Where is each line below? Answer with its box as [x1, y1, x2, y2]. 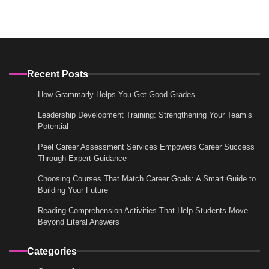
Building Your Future [38, 185, 108, 195]
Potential [38, 121, 68, 131]
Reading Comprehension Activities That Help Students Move [38, 205, 248, 215]
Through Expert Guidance [38, 153, 127, 163]
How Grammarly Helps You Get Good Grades [38, 89, 195, 99]
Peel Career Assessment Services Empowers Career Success [38, 142, 255, 151]
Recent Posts [27, 68, 88, 79]
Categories [27, 245, 77, 256]
